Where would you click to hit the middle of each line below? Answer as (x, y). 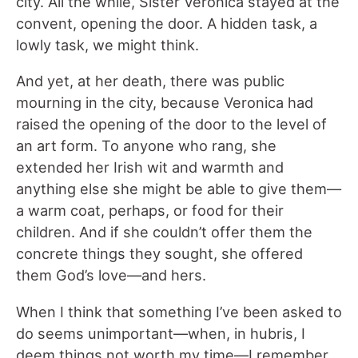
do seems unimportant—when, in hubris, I (161, 333)
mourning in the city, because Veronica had (165, 103)
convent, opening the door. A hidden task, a (167, 24)
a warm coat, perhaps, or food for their (150, 211)
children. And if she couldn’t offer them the (164, 232)
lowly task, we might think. (111, 45)
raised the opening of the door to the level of (171, 124)
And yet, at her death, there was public (150, 81)
